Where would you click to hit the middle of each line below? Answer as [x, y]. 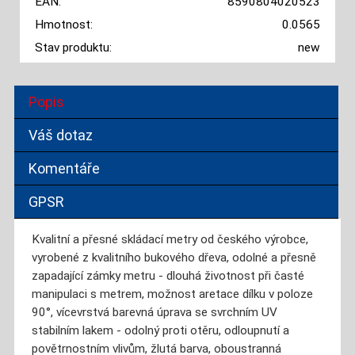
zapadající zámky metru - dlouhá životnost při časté [168, 276]
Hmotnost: [63, 24]
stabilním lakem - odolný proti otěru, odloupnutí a [160, 331]
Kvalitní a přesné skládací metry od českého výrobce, [170, 240]
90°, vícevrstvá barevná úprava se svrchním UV [154, 313]
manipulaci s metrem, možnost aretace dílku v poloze [172, 294]
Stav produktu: [73, 47]
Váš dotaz [61, 136]
